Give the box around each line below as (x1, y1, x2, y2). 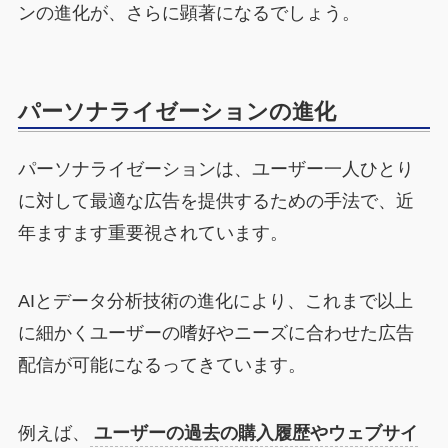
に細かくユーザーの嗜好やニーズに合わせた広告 (17, 322, 414, 343)
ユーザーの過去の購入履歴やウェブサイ (93, 422, 418, 443)
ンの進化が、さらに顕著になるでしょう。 (17, 2, 360, 23)
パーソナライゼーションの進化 (17, 98, 336, 124)
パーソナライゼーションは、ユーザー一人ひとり (17, 159, 414, 180)
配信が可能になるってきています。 (17, 354, 306, 375)
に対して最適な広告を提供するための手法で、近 (17, 191, 414, 212)
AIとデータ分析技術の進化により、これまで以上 (17, 290, 413, 311)
